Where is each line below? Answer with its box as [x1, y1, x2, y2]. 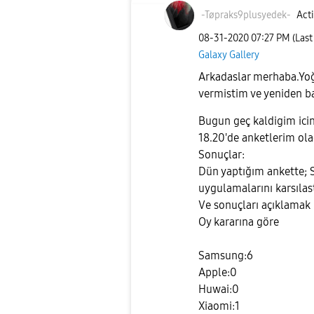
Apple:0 [198, 266, 237, 280]
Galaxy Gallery [198, 48, 259, 61]
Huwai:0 [198, 282, 239, 296]
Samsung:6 [198, 249, 253, 263]
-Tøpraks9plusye [201, 9, 271, 22]
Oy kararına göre [198, 215, 279, 229]
